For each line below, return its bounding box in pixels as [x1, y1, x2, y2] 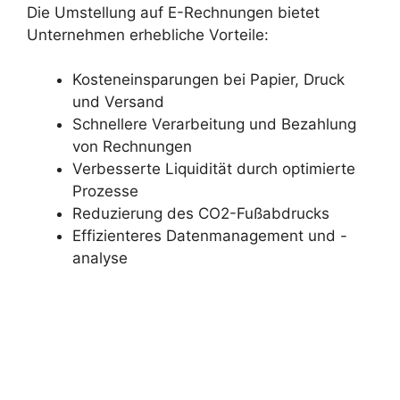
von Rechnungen [72, 137, 192, 156]
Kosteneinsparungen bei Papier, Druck [72, 71, 345, 89]
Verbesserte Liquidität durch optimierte [72, 160, 355, 179]
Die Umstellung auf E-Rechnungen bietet [27, 3, 320, 21]
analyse [72, 249, 128, 268]
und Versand [72, 93, 164, 112]
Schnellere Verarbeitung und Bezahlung [72, 115, 356, 134]
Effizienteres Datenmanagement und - [72, 227, 347, 246]
